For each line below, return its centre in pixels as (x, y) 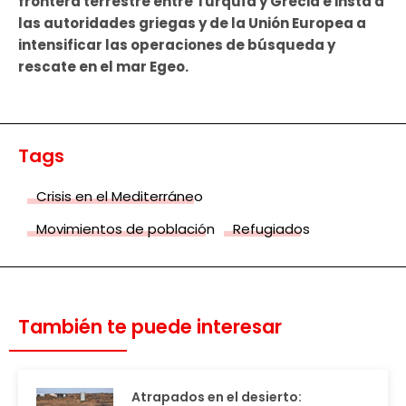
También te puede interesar (150, 327)
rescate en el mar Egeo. (103, 67)
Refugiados (271, 229)
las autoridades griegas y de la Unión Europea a (192, 24)
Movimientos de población (126, 229)
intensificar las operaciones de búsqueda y (177, 45)
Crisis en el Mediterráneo (120, 197)
